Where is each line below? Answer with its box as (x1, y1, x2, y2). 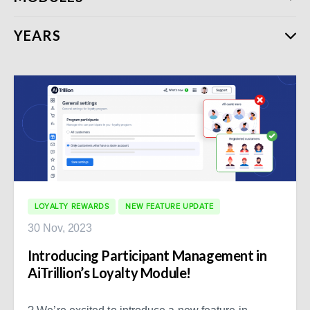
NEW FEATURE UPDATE (125, 201, 214, 210)
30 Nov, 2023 (28, 221, 93, 234)
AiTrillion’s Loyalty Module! (28, 264, 191, 281)
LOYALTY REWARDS (35, 201, 109, 210)
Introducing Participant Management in (28, 246, 267, 264)
